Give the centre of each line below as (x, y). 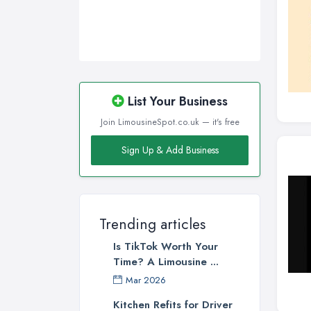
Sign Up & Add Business (170, 150)
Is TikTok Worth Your (166, 247)
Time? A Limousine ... (166, 262)
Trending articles (152, 225)
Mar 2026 (146, 280)
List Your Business (176, 102)
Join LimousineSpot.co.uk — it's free (170, 123)
